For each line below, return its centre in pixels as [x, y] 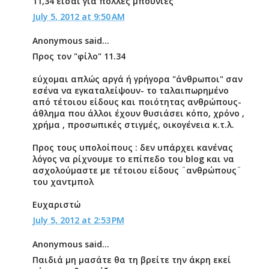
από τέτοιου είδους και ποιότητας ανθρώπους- [137, 102]
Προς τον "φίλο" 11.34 [79, 56]
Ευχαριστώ [56, 204]
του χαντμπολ [63, 182]
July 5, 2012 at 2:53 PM [78, 220]
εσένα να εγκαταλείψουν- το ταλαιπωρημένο [130, 90]
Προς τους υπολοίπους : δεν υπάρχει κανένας [132, 147]
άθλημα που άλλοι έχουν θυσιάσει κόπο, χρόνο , [138, 113]
